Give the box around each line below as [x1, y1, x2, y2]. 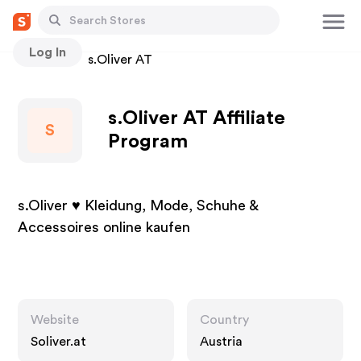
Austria [200, 335, 243, 348]
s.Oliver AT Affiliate [108, 109, 286, 128]
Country [200, 313, 249, 326]
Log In [29, 45, 66, 59]
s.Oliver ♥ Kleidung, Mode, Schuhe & [18, 198, 259, 213]
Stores [18, 53, 57, 66]
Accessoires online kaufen [18, 220, 191, 234]
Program [108, 132, 189, 151]
